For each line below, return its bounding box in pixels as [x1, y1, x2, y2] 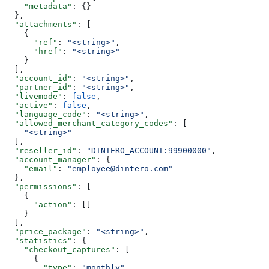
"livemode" [5, 91, 62, 101]
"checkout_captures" [5, 244, 115, 254]
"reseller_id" [5, 145, 77, 155]
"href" [5, 46, 62, 56]
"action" [5, 199, 72, 209]
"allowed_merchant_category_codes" [5, 118, 173, 128]
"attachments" [5, 19, 77, 29]
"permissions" [5, 181, 77, 191]
